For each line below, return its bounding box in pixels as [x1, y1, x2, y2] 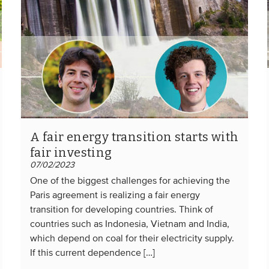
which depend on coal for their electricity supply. [30, 234, 234, 244]
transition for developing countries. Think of [30, 205, 213, 215]
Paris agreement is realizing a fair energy [30, 190, 200, 201]
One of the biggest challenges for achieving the [30, 176, 230, 186]
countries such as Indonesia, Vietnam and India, [30, 219, 229, 229]
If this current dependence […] [30, 248, 155, 258]
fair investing [30, 145, 112, 160]
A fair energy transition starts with [30, 129, 239, 144]
